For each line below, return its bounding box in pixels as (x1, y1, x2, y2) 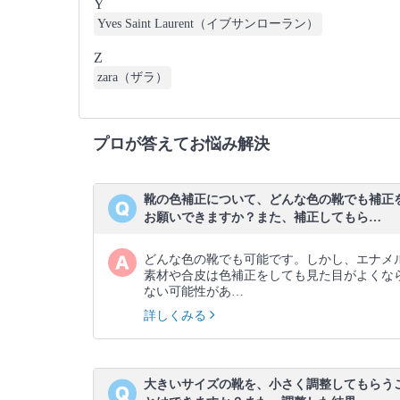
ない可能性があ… (144, 285, 244, 298)
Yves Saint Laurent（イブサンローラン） (97, 17, 319, 30)
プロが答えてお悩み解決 (93, 135, 270, 153)
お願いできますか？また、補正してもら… (144, 211, 381, 224)
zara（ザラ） (97, 71, 168, 84)
